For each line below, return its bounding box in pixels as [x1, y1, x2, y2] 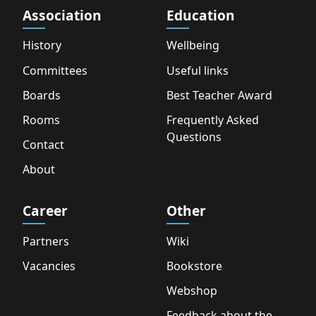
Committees [23, 62, 87, 78]
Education [166, 6, 235, 25]
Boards [23, 87, 61, 103]
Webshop [166, 283, 217, 298]
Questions [166, 128, 221, 145]
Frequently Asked [166, 111, 259, 128]
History [23, 37, 61, 54]
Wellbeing [166, 37, 219, 54]
